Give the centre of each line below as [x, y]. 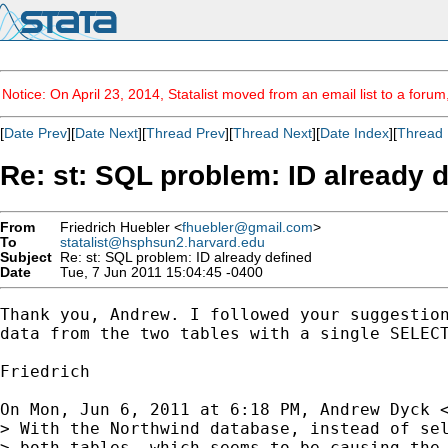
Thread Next [272, 133]
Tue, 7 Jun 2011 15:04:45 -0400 [157, 272]
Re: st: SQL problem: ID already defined [182, 257]
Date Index [354, 133]
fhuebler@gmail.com [247, 227]
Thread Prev [185, 133]
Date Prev [35, 133]
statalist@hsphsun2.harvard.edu [162, 242]
